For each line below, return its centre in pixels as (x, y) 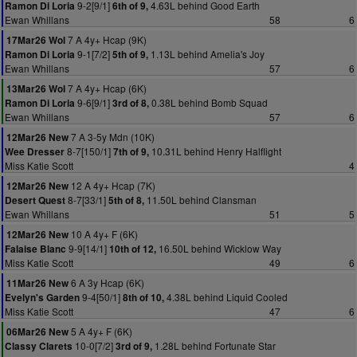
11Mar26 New (37, 283)
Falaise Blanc (35, 249)
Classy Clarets (39, 346)
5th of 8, (126, 200)
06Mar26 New (37, 332)
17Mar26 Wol (36, 40)
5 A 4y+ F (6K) (100, 331)
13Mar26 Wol (36, 89)
